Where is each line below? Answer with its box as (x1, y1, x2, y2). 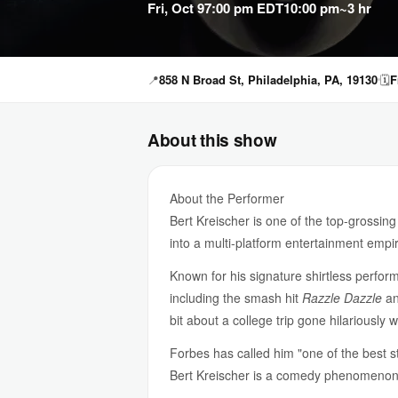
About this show (147, 128, 277, 152)
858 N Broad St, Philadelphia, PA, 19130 (159, 71, 378, 88)
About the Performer (170, 189, 284, 207)
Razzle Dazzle (302, 289, 382, 306)
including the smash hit (170, 289, 302, 306)
